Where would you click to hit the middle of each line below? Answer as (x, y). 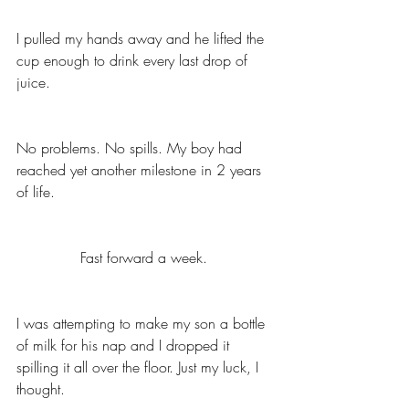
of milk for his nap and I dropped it (125, 346)
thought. (43, 389)
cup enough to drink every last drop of (134, 61)
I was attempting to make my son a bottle (143, 324)
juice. (36, 83)
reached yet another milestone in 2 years (141, 170)
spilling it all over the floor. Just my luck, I (140, 367)
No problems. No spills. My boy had (131, 148)
